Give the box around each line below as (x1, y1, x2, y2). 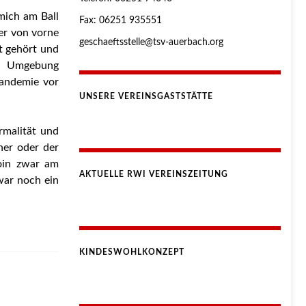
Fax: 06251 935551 (79, 15, 162, 25)
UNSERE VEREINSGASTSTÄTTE (79, 92, 213, 100)
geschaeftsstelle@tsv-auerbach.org (79, 37, 223, 47)
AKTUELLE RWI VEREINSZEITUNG (79, 169, 228, 178)
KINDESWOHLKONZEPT (79, 247, 184, 256)
